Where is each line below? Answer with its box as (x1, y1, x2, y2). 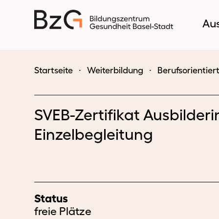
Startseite (34, 66, 73, 75)
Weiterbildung (87, 66, 143, 75)
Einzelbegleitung (34, 126, 153, 143)
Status (34, 192, 68, 205)
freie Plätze (34, 205, 91, 218)
